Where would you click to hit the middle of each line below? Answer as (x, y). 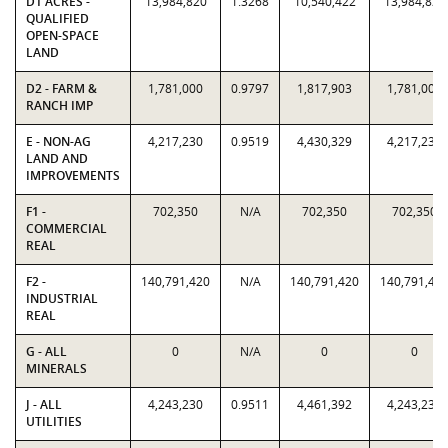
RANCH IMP (59, 105)
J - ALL (44, 404)
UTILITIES (54, 421)
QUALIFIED (57, 18)
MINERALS (56, 368)
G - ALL (46, 351)
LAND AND (57, 158)
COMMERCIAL (66, 228)
